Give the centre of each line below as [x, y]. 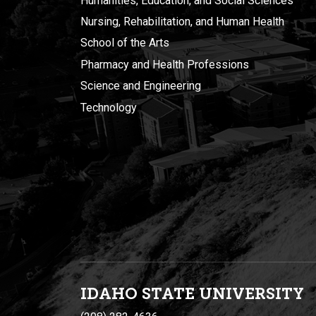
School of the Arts [125, 43]
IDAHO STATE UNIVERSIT [187, 294]
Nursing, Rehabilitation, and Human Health [182, 22]
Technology [109, 107]
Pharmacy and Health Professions [165, 64]
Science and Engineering [141, 86]
